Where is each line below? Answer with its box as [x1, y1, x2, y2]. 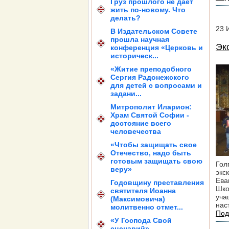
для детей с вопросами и [110, 81, 202, 89]
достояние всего [110, 119, 171, 127]
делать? [110, 14, 141, 22]
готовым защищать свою [110, 157, 202, 165]
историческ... [110, 52, 158, 60]
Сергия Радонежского [110, 73, 189, 81]
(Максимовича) [110, 195, 165, 203]
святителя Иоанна [110, 187, 176, 195]
